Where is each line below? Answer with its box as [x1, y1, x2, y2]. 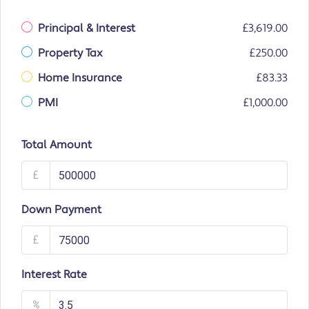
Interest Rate [21, 268, 87, 282]
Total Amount [21, 138, 92, 152]
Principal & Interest [38, 21, 135, 36]
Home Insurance [38, 71, 122, 86]
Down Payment [21, 203, 101, 217]
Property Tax [38, 46, 103, 61]
